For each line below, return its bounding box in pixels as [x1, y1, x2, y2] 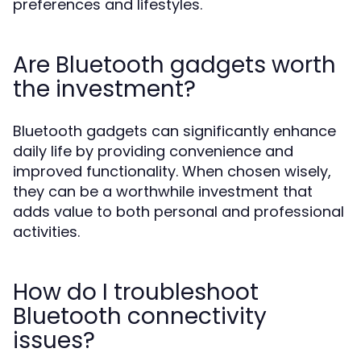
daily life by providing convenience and [13, 141, 293, 161]
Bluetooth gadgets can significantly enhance [13, 121, 336, 141]
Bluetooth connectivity [13, 301, 267, 332]
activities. [13, 222, 80, 242]
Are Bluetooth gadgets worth [13, 49, 336, 81]
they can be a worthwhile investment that [13, 181, 313, 201]
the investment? [13, 73, 196, 105]
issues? [13, 325, 95, 356]
